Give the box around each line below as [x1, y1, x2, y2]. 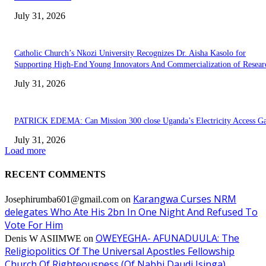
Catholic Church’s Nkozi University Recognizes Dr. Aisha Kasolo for [14, 49, 246, 58]
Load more [5, 145, 46, 156]
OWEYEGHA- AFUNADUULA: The [96, 231, 239, 245]
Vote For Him [5, 218, 63, 232]
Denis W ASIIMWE [5, 233, 81, 243]
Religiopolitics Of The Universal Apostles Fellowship [5, 244, 235, 258]
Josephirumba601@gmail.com [5, 194, 119, 204]
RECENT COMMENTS [5, 169, 106, 179]
